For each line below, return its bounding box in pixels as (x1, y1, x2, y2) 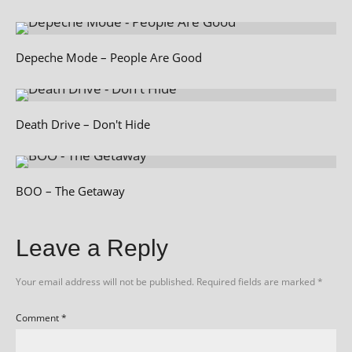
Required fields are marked (196, 275, 317, 288)
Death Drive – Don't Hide (16, 116, 150, 132)
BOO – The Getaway (16, 183, 125, 199)
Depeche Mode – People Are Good (16, 49, 202, 65)
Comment (16, 311, 61, 324)
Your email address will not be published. (16, 275, 194, 288)
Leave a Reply (16, 235, 168, 261)
